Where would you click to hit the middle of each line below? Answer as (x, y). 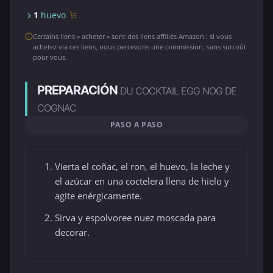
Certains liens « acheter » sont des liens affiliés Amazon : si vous (132, 36)
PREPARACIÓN (79, 90)
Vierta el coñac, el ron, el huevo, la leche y (142, 166)
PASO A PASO (136, 125)
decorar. (72, 232)
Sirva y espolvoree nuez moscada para (135, 218)
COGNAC (57, 108)
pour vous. (50, 57)
